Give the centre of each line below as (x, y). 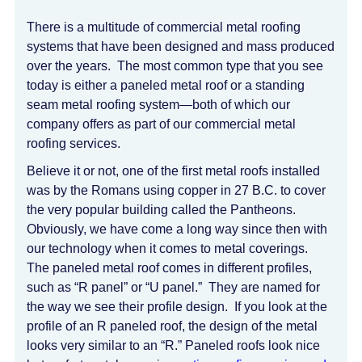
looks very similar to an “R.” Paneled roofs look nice (173, 345)
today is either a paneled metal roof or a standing (166, 85)
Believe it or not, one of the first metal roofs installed (173, 171)
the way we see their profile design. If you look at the (177, 307)
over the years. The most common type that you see (175, 66)
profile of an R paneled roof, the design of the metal (172, 326)
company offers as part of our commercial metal (161, 124)
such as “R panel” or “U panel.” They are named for (173, 287)
